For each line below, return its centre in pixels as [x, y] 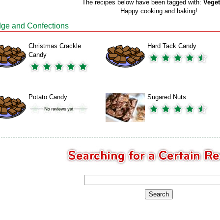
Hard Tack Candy [172, 46]
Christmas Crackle [55, 46]
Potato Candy [48, 97]
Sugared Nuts [167, 97]
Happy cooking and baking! [159, 11]
